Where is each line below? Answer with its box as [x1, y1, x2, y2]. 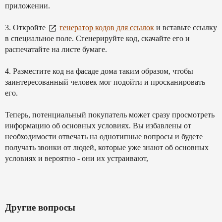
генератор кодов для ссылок [59, 23, 154, 32]
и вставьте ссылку [154, 23, 217, 32]
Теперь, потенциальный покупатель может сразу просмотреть [5, 111, 215, 119]
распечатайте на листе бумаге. [5, 45, 107, 54]
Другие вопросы [5, 202, 75, 213]
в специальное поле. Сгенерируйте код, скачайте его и [5, 34, 190, 43]
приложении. [5, 1, 50, 10]
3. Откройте [5, 23, 48, 32]
